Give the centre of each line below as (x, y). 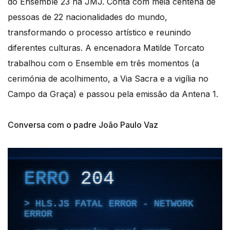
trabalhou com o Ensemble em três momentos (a (103, 63)
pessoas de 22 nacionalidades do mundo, (88, 17)
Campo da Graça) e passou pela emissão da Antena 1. (113, 94)
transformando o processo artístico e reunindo (99, 32)
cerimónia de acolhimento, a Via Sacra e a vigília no (108, 78)
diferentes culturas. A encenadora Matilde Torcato (106, 47)
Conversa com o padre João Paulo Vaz (83, 124)
